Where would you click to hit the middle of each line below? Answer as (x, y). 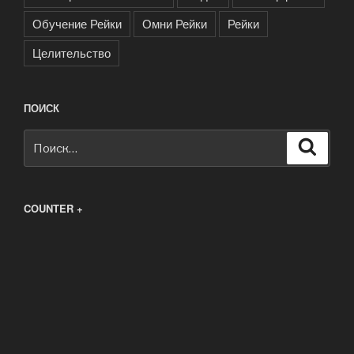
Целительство (72, 53)
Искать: (46, 139)
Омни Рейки (175, 24)
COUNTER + (53, 208)
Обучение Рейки (77, 24)
